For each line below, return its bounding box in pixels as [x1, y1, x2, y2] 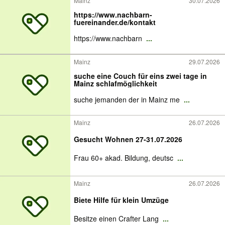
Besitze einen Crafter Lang [74, 213, 161, 223]
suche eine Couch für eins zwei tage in [74, 71, 207, 81]
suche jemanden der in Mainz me [74, 94, 182, 104]
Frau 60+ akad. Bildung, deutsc [74, 153, 175, 163]
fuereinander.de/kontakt [74, 17, 156, 27]
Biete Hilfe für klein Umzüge [74, 195, 169, 205]
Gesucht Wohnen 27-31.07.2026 [74, 134, 182, 144]
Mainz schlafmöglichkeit [96, 78, 157, 88]
